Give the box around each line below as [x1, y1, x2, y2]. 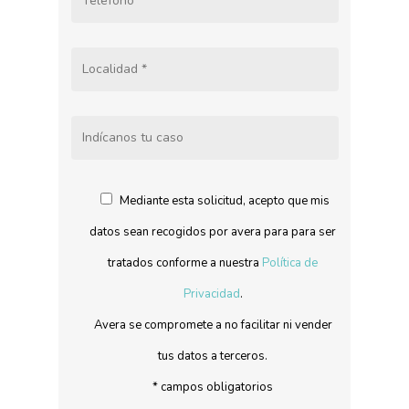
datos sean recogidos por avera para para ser [89, 224, 336, 241]
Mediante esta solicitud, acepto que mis [119, 193, 330, 210]
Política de [262, 255, 318, 272]
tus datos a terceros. [158, 348, 267, 365]
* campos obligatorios [152, 379, 273, 396]
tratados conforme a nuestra [108, 255, 262, 272]
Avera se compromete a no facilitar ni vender [93, 317, 332, 334]
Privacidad [183, 286, 240, 303]
